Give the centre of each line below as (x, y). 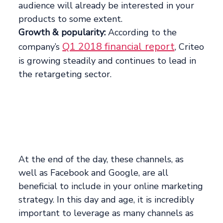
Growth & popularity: (62, 32)
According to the (141, 32)
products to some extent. (71, 19)
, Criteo (189, 47)
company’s (41, 47)
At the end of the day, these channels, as (101, 159)
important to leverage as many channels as (106, 213)
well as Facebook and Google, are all (94, 172)
